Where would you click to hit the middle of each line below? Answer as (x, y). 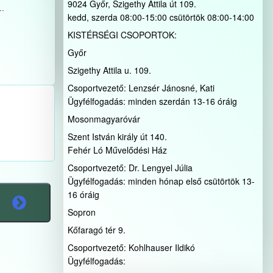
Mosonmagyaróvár (104, 119)
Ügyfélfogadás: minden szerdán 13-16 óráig (152, 101)
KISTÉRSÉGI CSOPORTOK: (122, 34)
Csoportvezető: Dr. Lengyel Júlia (130, 167)
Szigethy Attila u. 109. (109, 70)
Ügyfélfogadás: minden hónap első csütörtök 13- (161, 181)
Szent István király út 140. (117, 136)
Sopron (81, 212)
